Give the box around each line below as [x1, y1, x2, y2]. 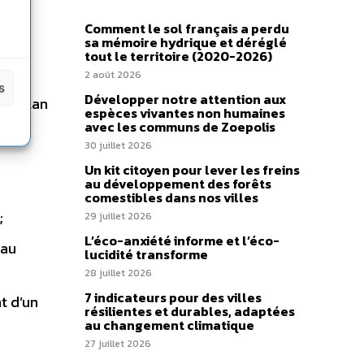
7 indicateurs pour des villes [84, 288, 262, 307]
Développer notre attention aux [84, 89, 286, 109]
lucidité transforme [84, 245, 208, 264]
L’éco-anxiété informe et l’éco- [84, 231, 279, 250]
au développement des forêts [84, 174, 271, 193]
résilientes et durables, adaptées [84, 301, 295, 321]
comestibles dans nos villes [84, 188, 258, 207]
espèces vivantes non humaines [84, 103, 285, 123]
